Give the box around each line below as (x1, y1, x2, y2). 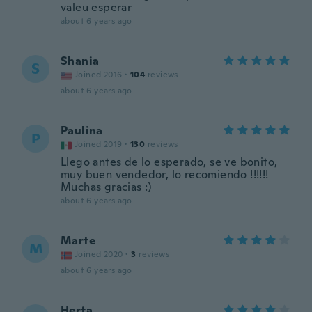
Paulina (61, 123, 103, 138)
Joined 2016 (75, 69, 123, 80)
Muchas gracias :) (61, 180, 152, 194)
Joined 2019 (75, 139, 123, 150)
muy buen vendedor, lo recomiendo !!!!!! (61, 167, 269, 182)
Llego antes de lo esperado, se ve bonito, (61, 155, 278, 169)
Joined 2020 (75, 249, 123, 260)
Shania (61, 54, 100, 68)
